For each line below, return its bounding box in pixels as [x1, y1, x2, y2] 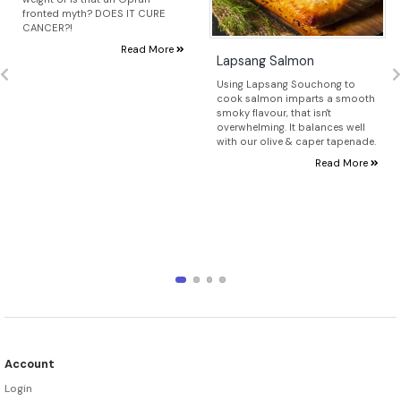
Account [4, 355, 55, 371]
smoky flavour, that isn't [217, 107, 331, 120]
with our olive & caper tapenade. [217, 135, 376, 149]
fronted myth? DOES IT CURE [22, 7, 166, 21]
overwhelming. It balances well [217, 121, 365, 134]
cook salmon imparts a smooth [217, 92, 375, 106]
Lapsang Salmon [217, 53, 314, 70]
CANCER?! [22, 21, 73, 35]
